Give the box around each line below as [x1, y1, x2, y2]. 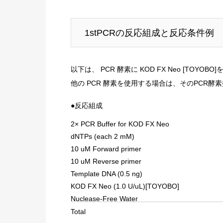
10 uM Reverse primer [71, 157, 141, 166]
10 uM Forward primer [71, 145, 141, 153]
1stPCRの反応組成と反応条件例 [85, 28, 214, 38]
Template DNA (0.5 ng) [71, 170, 142, 178]
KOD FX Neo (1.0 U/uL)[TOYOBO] [71, 182, 179, 191]
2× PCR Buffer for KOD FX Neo [71, 120, 169, 128]
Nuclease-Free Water [71, 195, 138, 203]
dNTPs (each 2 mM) [71, 132, 134, 141]
